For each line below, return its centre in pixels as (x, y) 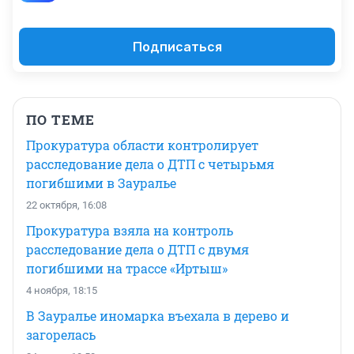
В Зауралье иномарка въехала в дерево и (158, 316)
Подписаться (177, 47)
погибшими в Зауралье (101, 183)
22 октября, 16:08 (66, 205)
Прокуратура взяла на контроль (130, 231)
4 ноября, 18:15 (62, 291)
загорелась (61, 335)
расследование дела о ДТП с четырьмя (150, 164)
